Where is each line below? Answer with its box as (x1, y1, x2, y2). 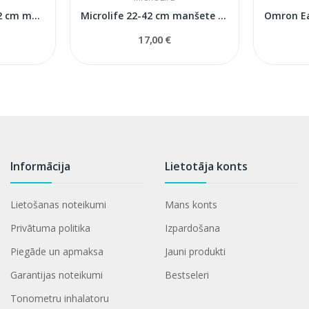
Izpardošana (165, 221, 221, 235)
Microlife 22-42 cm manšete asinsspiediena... (217, 8, 226, 22)
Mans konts (165, 197, 218, 211)
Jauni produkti (165, 244, 226, 258)
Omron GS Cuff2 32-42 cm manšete (31, 8, 40, 22)
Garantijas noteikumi (10, 268, 103, 281)
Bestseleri (165, 268, 210, 281)
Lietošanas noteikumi (10, 197, 106, 211)
